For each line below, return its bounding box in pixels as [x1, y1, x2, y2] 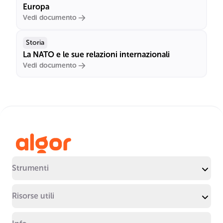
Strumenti [12, 163, 49, 173]
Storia [26, 38, 44, 47]
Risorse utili [12, 191, 54, 201]
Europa [23, 2, 49, 11]
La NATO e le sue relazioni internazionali [23, 50, 170, 59]
